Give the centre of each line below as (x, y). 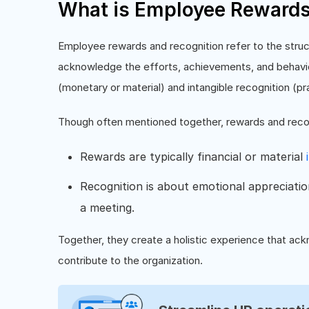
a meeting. (107, 208)
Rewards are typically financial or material (193, 157)
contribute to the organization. (130, 260)
